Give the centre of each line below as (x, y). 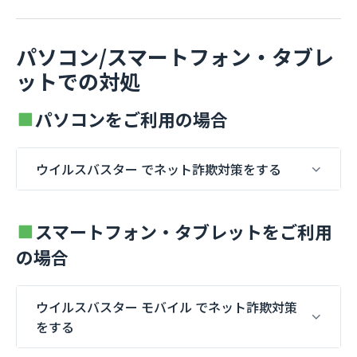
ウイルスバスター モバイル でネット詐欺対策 (167, 306)
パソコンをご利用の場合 (132, 118)
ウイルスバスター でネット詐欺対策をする (159, 169)
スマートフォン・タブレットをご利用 (184, 231)
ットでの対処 (78, 80)
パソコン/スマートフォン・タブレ (175, 56)
